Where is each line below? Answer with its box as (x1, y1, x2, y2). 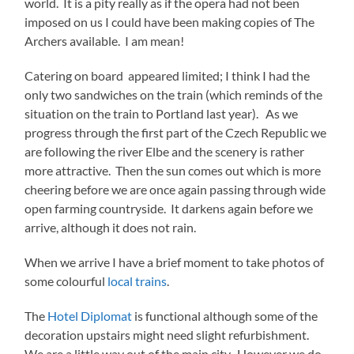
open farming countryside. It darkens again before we (24, 201, 314, 217)
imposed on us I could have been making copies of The (24, 14, 315, 30)
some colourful (24, 273, 108, 289)
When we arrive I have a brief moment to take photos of (24, 254, 325, 270)
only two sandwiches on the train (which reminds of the (24, 87, 323, 103)
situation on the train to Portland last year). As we (24, 106, 299, 122)
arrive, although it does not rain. (24, 220, 197, 235)
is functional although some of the (132, 308, 318, 324)
